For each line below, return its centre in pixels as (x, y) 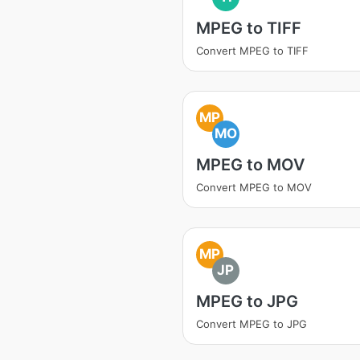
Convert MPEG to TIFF (252, 51)
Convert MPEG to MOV (254, 187)
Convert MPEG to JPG (252, 324)
